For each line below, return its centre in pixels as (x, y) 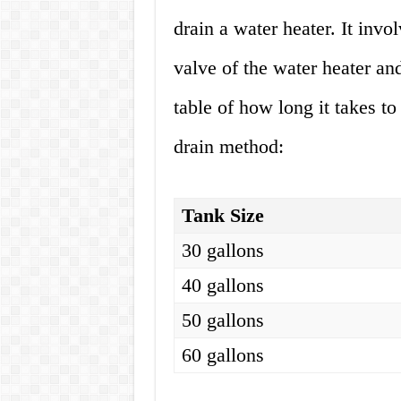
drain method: (228, 147)
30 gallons (223, 251)
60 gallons (223, 355)
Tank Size (223, 216)
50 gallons (223, 320)
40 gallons (223, 286)
